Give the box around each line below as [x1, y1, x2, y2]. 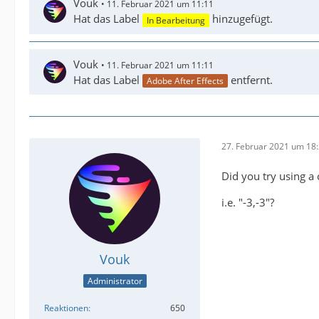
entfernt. [228, 72, 273, 87]
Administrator [87, 274, 142, 287]
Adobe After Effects [147, 75, 224, 88]
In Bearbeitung [147, 14, 205, 26]
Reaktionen [44, 301, 88, 314]
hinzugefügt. [209, 11, 273, 26]
